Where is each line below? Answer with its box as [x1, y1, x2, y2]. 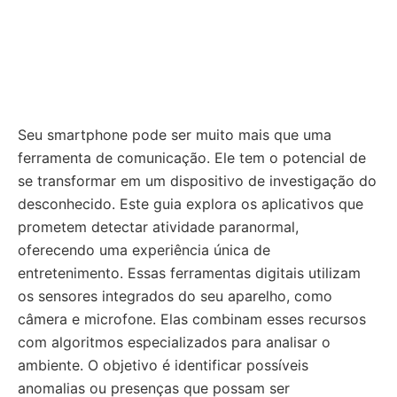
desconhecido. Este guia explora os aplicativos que [18, 195, 363, 213]
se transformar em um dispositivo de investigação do [18, 172, 377, 190]
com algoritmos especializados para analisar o [18, 333, 331, 351]
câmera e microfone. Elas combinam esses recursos [18, 310, 366, 328]
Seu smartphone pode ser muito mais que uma [18, 126, 331, 144]
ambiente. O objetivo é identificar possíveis [18, 356, 308, 374]
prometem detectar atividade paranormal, [18, 218, 299, 236]
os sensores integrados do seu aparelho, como [18, 287, 332, 305]
